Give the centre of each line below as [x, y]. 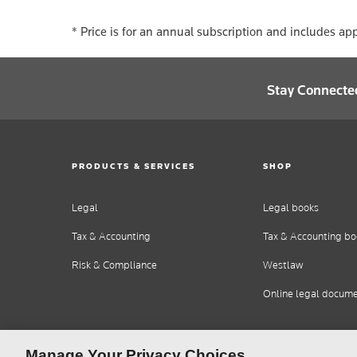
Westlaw [283, 265]
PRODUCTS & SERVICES [134, 165]
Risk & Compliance [114, 265]
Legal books [291, 208]
